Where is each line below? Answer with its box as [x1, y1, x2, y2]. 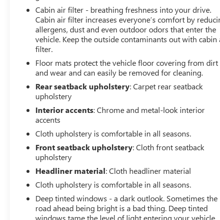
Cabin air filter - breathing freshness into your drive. [35, 4, 212, 15]
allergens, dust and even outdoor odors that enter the [35, 24, 217, 34]
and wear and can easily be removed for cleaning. [35, 67, 203, 78]
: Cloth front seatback [133, 141, 205, 152]
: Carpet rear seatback [130, 81, 203, 91]
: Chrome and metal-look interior [93, 104, 205, 115]
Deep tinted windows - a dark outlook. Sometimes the [35, 192, 218, 203]
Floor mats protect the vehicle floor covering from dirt [35, 57, 219, 68]
